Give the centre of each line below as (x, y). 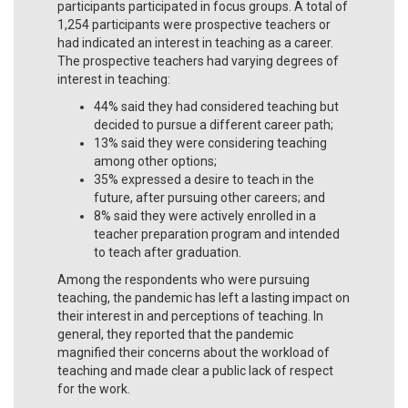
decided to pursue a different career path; (214, 124)
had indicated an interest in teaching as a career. (195, 42)
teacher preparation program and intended (217, 234)
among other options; (155, 161)
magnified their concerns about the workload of (194, 352)
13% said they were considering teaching (210, 143)
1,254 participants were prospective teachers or (194, 24)
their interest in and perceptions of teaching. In (190, 316)
